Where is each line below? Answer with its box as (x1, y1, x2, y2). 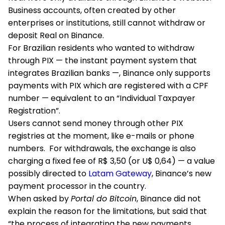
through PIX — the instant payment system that (8, 55, 197, 66)
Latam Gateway (88, 168, 152, 179)
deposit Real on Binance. (8, 30, 104, 41)
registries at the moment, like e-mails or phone (8, 130, 194, 142)
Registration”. (8, 105, 60, 117)
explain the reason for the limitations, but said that (8, 205, 207, 217)
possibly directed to (8, 168, 88, 179)
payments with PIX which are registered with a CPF (8, 80, 208, 91)
